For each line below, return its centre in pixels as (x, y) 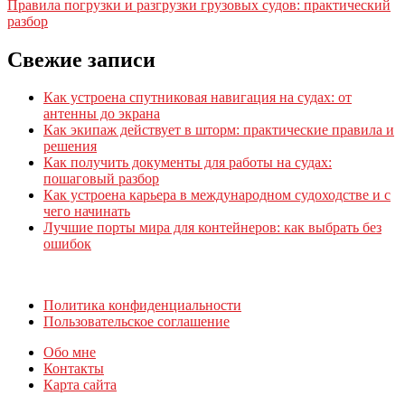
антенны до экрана (102, 114)
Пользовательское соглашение (137, 322)
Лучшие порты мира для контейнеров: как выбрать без (212, 228)
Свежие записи (81, 59)
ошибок (67, 244)
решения (70, 146)
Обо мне (70, 353)
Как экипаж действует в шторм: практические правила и (219, 130)
